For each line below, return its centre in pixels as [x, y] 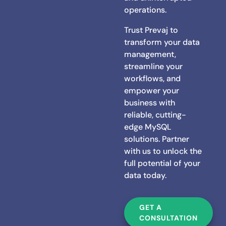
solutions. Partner [157, 139]
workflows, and [153, 78]
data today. [146, 175]
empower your [152, 90]
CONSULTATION [169, 218]
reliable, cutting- [155, 115]
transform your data [162, 42]
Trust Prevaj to [151, 30]
